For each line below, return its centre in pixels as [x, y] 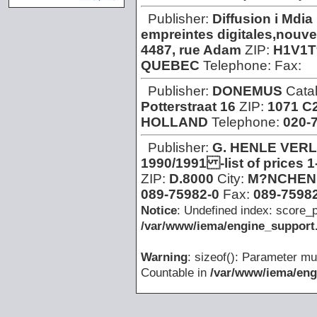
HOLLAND [174, 122]
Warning [164, 257]
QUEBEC [170, 66]
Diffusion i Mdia [263, 19]
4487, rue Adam [191, 50]
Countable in [175, 273]
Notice [159, 211]
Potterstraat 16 [188, 107]
